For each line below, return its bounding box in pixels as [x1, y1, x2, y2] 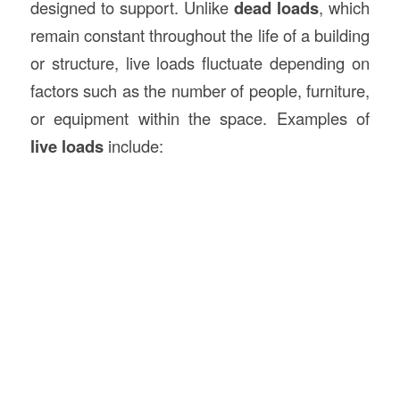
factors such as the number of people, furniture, [29, 78, 371, 102]
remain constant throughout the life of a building [29, 22, 371, 46]
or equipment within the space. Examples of [29, 105, 371, 129]
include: [103, 133, 163, 157]
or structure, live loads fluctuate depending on [29, 50, 371, 74]
